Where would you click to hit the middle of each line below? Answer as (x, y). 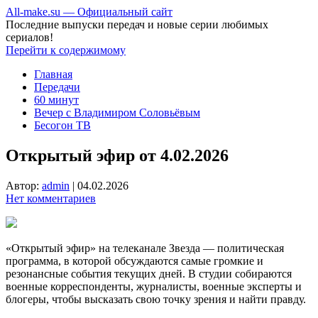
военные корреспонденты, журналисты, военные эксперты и (154, 286)
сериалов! (29, 37)
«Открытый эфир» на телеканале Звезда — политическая (145, 248)
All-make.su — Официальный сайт (89, 12)
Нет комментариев (51, 198)
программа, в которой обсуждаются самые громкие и (135, 261)
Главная (53, 74)
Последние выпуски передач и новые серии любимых (137, 24)
